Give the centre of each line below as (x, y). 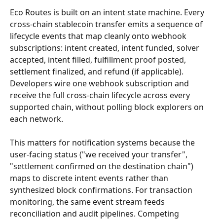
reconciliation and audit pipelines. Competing (95, 214)
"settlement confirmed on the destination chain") (103, 166)
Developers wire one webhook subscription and (100, 83)
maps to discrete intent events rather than (90, 178)
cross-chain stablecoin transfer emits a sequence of (107, 24)
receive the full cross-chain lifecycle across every (101, 95)
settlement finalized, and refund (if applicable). (98, 72)
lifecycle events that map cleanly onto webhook (99, 36)
